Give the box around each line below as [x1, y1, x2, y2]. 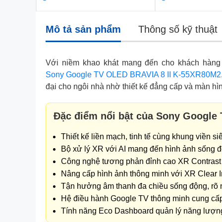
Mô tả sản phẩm [46, 24, 121, 35]
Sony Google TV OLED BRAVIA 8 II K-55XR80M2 [46, 70, 221, 79]
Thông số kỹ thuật [138, 24, 218, 35]
